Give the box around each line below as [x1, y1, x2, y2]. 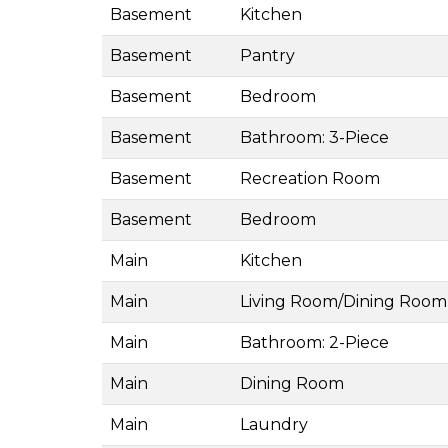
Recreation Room [240, 168, 380, 188]
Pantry [240, 45, 295, 65]
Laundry [240, 414, 308, 434]
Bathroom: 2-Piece [240, 332, 389, 352]
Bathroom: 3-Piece [240, 127, 389, 147]
